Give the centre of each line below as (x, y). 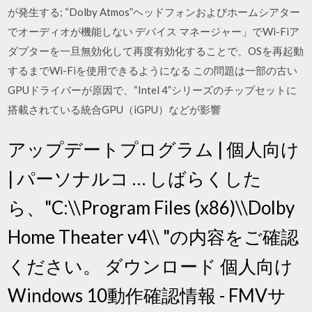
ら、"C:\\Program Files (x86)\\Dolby (151, 208)
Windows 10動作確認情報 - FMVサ (147, 295)
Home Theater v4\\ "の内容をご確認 (154, 237)
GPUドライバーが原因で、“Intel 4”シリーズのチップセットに (153, 89)
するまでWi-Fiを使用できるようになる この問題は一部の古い (153, 70)
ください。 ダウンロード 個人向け (151, 266)
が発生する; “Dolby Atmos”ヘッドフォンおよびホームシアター (154, 11)
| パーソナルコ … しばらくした (135, 178)
